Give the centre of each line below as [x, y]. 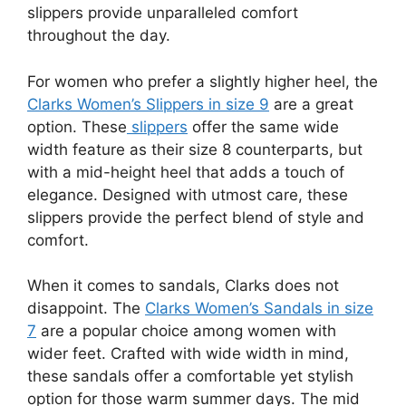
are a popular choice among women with [186, 331]
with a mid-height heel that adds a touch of [186, 172]
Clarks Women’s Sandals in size [259, 308]
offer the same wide [263, 126]
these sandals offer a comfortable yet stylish [190, 376]
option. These [77, 126]
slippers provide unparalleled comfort [163, 13]
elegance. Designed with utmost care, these [188, 194]
